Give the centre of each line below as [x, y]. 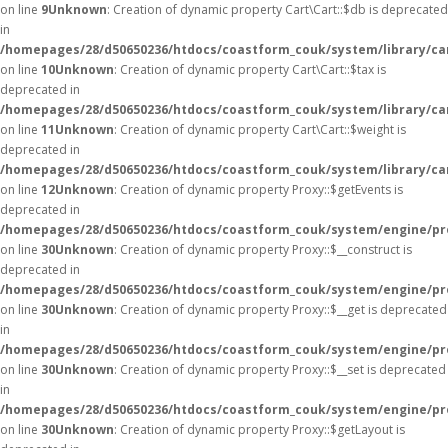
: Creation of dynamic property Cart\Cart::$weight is [260, 129]
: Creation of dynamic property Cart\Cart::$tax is [250, 69]
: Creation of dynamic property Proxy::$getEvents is [258, 189]
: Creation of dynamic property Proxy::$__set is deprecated [280, 369]
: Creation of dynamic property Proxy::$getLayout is [259, 429]
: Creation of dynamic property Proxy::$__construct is [263, 249]
